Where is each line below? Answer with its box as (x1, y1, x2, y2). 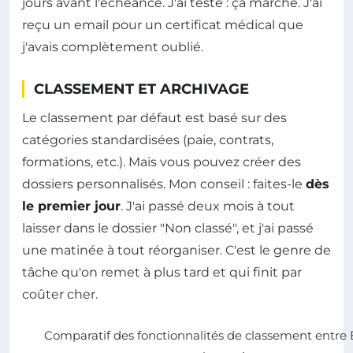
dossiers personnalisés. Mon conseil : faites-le (22, 176, 306, 192)
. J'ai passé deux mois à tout (121, 199, 295, 214)
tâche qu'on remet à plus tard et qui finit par (22, 265, 302, 281)
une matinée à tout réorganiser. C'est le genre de (22, 243, 331, 258)
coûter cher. (22, 287, 98, 303)
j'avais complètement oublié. (22, 39, 203, 55)
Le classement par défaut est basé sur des (22, 110, 287, 126)
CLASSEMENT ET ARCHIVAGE (34, 80, 249, 98)
